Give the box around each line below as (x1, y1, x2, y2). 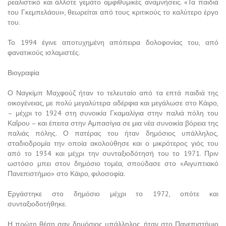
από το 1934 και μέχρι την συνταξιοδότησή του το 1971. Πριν (8, 148, 218, 158)
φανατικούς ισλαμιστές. (8, 47, 80, 57)
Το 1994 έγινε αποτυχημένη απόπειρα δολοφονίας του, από (8, 37, 218, 47)
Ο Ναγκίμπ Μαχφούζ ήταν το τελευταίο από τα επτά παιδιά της (8, 88, 218, 97)
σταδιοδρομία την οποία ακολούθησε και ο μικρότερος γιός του (8, 138, 218, 148)
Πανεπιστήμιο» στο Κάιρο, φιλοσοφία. (8, 168, 125, 178)
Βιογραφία (8, 68, 39, 77)
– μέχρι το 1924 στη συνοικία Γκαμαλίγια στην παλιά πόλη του (8, 108, 218, 118)
